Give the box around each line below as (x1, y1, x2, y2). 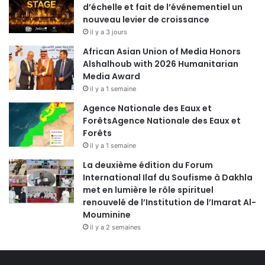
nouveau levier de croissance (83, 13, 209, 25)
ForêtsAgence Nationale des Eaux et (83, 114, 241, 127)
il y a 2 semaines (90, 222, 141, 231)
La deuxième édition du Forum (83, 159, 213, 171)
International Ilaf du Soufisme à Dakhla (83, 171, 253, 183)
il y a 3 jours (90, 27, 127, 36)
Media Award (83, 70, 140, 82)
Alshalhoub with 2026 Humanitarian (83, 57, 238, 70)
